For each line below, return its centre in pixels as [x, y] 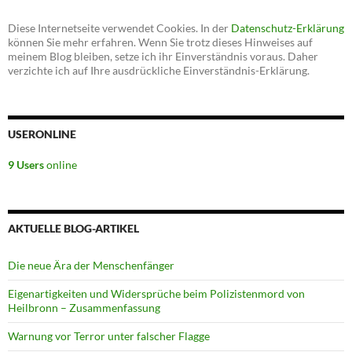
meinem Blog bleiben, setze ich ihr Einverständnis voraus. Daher [163, 57]
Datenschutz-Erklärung [288, 28]
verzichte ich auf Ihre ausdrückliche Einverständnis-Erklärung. [159, 71]
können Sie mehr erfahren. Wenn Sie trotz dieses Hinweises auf [160, 42]
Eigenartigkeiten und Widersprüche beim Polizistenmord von [156, 294]
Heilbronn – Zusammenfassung [84, 308]
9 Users [26, 165]
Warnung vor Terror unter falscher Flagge [109, 336]
